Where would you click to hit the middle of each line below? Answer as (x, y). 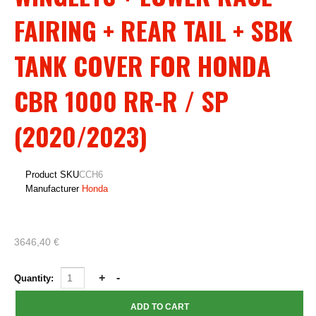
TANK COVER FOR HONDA (142, 65)
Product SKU (52, 175)
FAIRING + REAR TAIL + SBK (153, 30)
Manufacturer (52, 189)
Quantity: (35, 278)
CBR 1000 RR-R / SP (121, 101)
